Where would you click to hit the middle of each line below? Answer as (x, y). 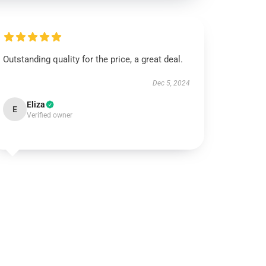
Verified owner (50, 115)
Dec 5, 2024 (171, 83)
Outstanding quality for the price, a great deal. (93, 59)
